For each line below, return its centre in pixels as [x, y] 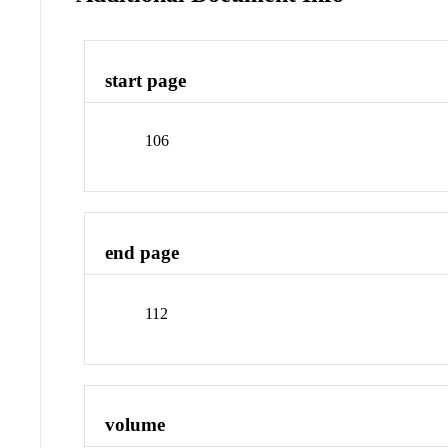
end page [142, 253]
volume [135, 425]
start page [146, 80]
